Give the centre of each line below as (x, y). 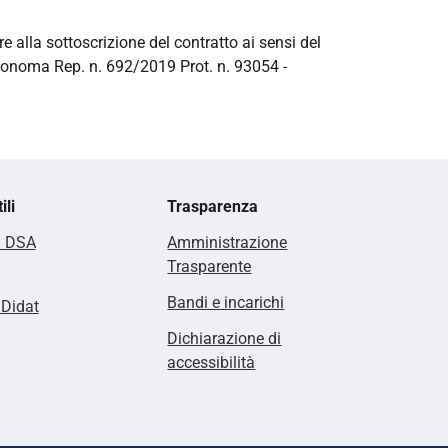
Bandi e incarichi (226, 302)
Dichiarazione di (224, 338)
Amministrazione (227, 242)
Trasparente (209, 266)
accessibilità (211, 362)
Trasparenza (213, 206)
